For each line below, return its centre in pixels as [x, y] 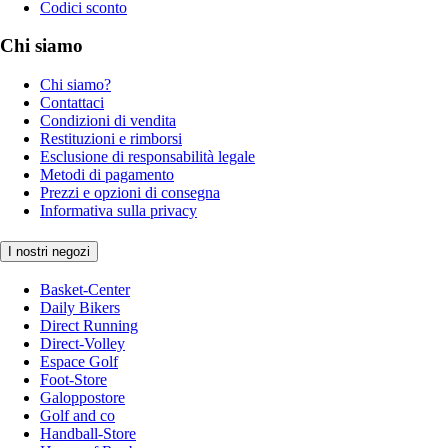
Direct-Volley [82, 343]
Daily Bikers [80, 307]
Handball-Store [88, 433]
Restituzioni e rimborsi [111, 139]
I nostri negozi [49, 251]
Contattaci [72, 103]
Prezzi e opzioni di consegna [130, 193]
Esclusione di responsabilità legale [147, 157]
